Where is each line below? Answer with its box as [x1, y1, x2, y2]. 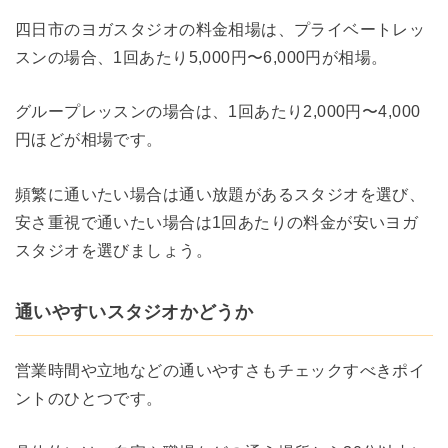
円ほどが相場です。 [15, 130, 163, 149]
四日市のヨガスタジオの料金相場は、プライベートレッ [15, 20, 426, 39]
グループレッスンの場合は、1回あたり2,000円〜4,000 [15, 102, 421, 121]
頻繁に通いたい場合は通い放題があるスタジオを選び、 [15, 184, 426, 203]
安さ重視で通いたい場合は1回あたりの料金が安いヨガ [15, 212, 419, 231]
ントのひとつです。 [15, 388, 163, 407]
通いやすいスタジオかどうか [15, 301, 253, 322]
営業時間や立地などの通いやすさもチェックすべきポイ [15, 360, 426, 379]
